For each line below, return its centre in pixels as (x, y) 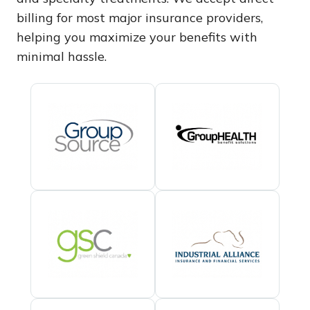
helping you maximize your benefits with (137, 37)
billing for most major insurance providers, (140, 17)
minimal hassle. (65, 56)
